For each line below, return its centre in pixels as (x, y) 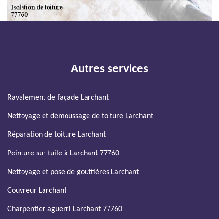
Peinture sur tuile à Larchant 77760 (63, 153)
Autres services (109, 69)
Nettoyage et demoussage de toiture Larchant (80, 116)
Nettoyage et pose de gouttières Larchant (73, 172)
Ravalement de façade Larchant (58, 98)
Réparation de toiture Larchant (56, 135)
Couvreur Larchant (37, 191)
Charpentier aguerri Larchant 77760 (65, 209)
